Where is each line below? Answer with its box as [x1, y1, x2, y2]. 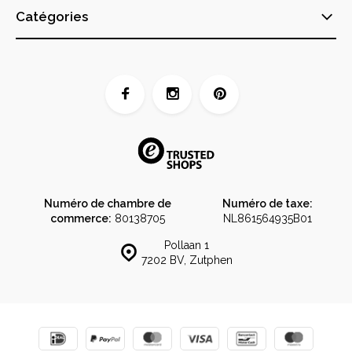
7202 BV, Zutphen [141, 254, 233, 266]
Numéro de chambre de [43, 197, 171, 210]
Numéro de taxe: [222, 197, 313, 210]
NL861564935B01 [223, 212, 313, 225]
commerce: [49, 212, 112, 225]
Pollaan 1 [164, 239, 209, 251]
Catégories [16, 9, 88, 24]
